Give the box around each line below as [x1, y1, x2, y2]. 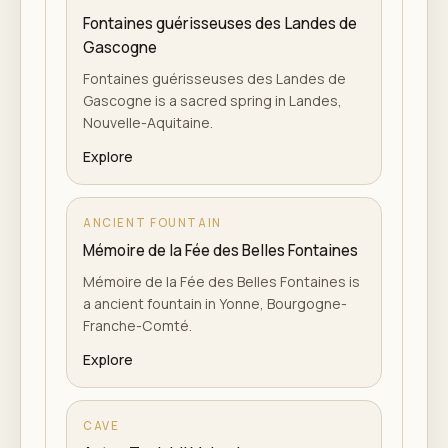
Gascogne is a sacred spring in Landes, [83, 90, 342, 110]
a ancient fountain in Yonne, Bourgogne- [83, 293, 347, 313]
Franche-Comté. [83, 315, 192, 335]
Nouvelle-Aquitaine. [83, 112, 213, 132]
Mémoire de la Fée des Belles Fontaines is [83, 271, 360, 291]
